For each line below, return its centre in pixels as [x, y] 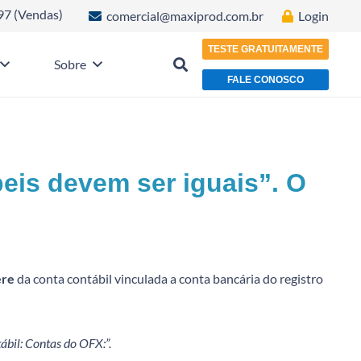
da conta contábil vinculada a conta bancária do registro [169, 278]
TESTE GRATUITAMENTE [265, 50]
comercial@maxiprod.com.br [185, 16]
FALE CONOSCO [265, 79]
